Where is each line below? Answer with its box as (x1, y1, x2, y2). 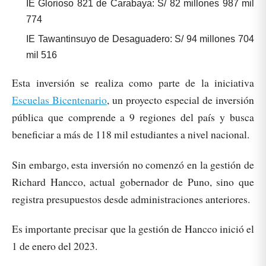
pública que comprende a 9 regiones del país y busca (12, 110, 254, 125)
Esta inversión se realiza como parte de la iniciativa (12, 75, 254, 90)
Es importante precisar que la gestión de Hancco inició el (12, 221, 254, 236)
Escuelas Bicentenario (12, 93, 107, 107)
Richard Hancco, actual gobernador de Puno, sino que (12, 174, 254, 189)
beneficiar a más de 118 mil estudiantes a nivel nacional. (12, 127, 253, 142)
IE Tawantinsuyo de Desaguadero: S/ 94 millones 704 (26, 34, 254, 45)
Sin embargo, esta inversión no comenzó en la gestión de (12, 157, 254, 172)
